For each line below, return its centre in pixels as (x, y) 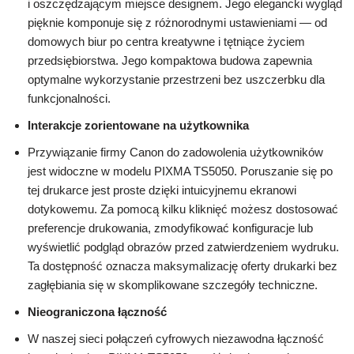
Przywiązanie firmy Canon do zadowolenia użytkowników (175, 153)
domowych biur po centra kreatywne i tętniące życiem (166, 42)
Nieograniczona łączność (97, 312)
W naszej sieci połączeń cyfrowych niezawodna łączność (176, 339)
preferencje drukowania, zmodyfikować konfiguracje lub (170, 228)
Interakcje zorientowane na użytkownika (138, 126)
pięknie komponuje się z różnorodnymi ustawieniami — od (177, 23)
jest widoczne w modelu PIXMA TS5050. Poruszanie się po (180, 171)
